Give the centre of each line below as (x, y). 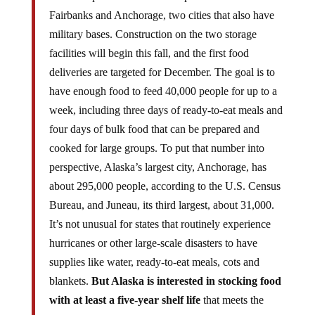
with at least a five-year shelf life (124, 289)
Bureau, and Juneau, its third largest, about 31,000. (161, 194)
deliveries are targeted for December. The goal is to (162, 61)
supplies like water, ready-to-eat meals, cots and (154, 251)
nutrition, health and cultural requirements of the (155, 308)
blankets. (69, 270)
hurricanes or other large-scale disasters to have (153, 232)
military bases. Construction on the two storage (153, 23)
